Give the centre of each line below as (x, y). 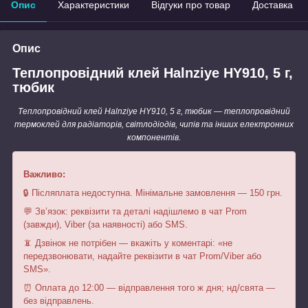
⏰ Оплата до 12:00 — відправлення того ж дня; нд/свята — (149, 288)
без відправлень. (59, 301)
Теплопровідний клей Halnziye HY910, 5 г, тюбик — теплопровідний (154, 112)
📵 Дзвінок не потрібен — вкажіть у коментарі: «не (128, 243)
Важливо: (44, 175)
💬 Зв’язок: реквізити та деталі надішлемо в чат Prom (135, 212)
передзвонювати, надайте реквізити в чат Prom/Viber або (142, 256)
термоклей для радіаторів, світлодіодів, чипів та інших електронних (154, 125)
